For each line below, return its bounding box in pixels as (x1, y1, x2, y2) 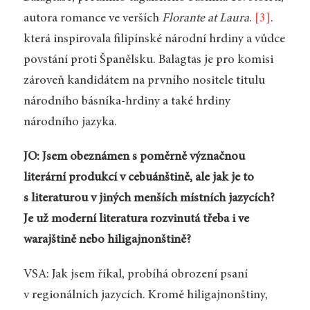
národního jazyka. (23, 116, 117, 129)
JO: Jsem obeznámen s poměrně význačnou (23, 150, 245, 163)
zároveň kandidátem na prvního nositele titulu (23, 75, 265, 88)
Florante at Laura (161, 12, 249, 26)
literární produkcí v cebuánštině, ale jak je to (23, 171, 254, 184)
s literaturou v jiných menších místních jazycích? (23, 192, 275, 205)
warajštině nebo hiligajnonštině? (23, 233, 191, 246)
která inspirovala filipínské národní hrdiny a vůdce (23, 33, 285, 46)
